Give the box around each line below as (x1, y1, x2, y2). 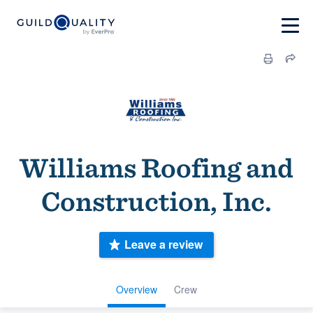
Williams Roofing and (20, 151, 293, 184)
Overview (116, 282, 157, 296)
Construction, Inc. (41, 184, 272, 218)
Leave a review (124, 236, 203, 253)
